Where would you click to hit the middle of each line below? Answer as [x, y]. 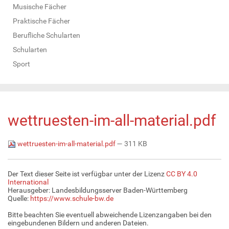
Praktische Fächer [41, 21]
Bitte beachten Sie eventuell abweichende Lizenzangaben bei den [110, 214]
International [28, 182]
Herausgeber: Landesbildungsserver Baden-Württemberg [98, 190]
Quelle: [19, 198]
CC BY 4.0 [182, 174]
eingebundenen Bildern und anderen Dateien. [78, 223]
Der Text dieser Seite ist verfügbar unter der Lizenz [87, 174]
